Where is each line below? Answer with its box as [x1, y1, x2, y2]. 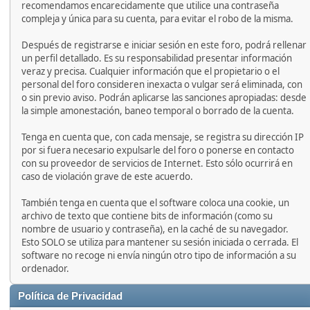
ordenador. [21, 262, 69, 275]
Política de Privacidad [18, 291, 122, 302]
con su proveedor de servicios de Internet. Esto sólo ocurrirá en [21, 157, 293, 170]
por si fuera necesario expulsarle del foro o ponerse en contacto [21, 144, 294, 156]
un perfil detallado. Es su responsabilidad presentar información [21, 52, 292, 64]
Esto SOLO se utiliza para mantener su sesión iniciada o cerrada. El [21, 236, 298, 248]
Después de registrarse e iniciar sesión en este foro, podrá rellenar [21, 39, 307, 51]
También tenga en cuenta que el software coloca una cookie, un [21, 197, 289, 209]
